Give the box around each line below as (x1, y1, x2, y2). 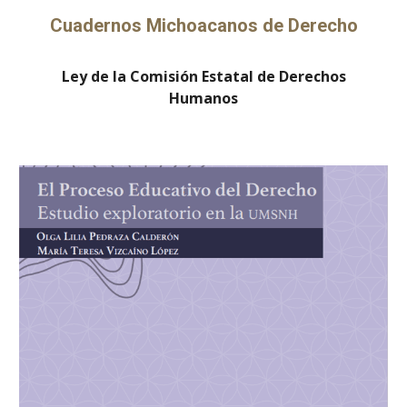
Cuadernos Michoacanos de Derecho (49, 14, 358, 36)
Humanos (169, 87, 238, 108)
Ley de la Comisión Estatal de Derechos (61, 65, 346, 86)
